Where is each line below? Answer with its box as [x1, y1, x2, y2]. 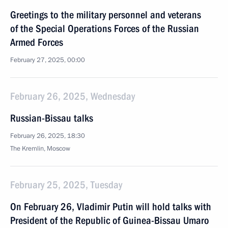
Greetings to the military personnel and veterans [10, 9, 201, 21]
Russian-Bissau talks [10, 112, 93, 124]
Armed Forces [10, 36, 63, 48]
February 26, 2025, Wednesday [10, 90, 135, 102]
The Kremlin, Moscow [10, 144, 70, 153]
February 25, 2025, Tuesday [10, 179, 122, 191]
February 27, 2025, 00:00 [10, 55, 85, 65]
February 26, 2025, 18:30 [10, 131, 85, 140]
